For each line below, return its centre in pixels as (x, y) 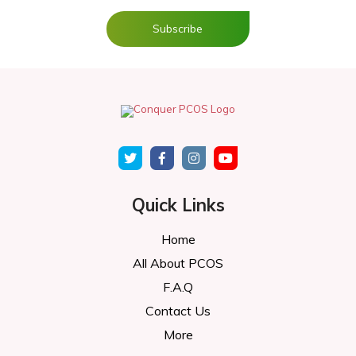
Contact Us (178, 310)
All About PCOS (178, 263)
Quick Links (178, 205)
